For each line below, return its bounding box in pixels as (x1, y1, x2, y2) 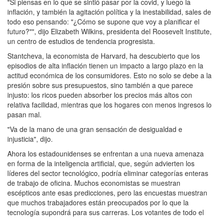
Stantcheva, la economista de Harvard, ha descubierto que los (7, 51, 200, 61)
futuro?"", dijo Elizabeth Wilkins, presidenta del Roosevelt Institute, (7, 26, 212, 37)
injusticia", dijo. (7, 134, 53, 144)
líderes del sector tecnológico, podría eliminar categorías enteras (7, 168, 208, 178)
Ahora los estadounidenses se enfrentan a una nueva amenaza (7, 149, 204, 159)
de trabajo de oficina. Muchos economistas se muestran (7, 178, 180, 188)
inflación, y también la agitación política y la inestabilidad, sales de (7, 7, 211, 17)
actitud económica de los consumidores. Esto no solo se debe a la (7, 70, 212, 81)
